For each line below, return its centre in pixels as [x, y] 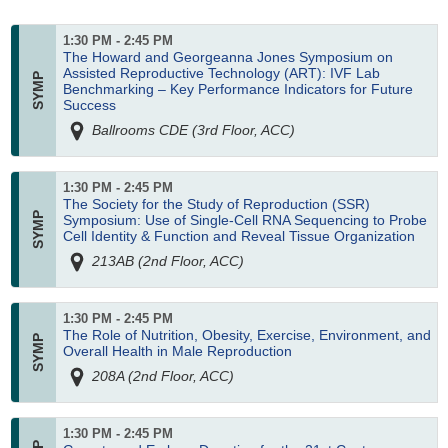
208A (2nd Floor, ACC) [161, 375]
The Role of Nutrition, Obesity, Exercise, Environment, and [246, 335]
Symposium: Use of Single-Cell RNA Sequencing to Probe [244, 220]
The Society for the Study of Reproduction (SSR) [216, 204]
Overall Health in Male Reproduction [177, 351]
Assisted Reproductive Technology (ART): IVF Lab [221, 73]
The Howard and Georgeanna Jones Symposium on [227, 57]
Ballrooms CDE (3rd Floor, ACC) [191, 129]
